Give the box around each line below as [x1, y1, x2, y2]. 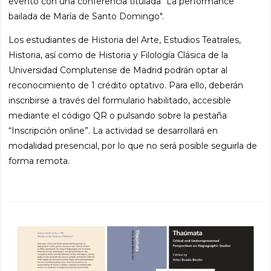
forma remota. [8, 155, 70, 167]
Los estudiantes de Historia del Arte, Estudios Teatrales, [8, 34, 241, 46]
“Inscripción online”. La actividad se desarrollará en [8, 125, 218, 137]
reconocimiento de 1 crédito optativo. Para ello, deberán [8, 80, 244, 91]
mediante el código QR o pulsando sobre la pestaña [8, 110, 227, 122]
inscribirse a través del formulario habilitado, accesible [8, 95, 232, 106]
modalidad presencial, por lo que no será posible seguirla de [8, 140, 258, 152]
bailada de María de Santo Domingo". [8, 11, 165, 22]
